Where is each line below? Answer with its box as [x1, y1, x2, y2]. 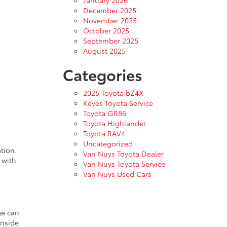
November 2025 [83, 15, 137, 25]
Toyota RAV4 [83, 128, 125, 138]
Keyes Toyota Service [83, 98, 153, 108]
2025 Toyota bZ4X [83, 88, 143, 98]
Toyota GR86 [83, 108, 126, 118]
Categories [62, 63, 142, 85]
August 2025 [83, 46, 126, 56]
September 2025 [83, 35, 138, 46]
